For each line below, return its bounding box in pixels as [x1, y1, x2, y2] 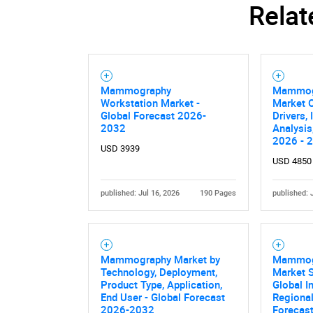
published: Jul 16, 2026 [100, 188, 180, 198]
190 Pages [200, 188, 237, 198]
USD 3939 [100, 143, 140, 154]
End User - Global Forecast [100, 289, 225, 304]
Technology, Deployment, [100, 264, 217, 279]
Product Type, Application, [100, 277, 222, 291]
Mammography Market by [100, 252, 220, 266]
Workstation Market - [100, 95, 200, 110]
